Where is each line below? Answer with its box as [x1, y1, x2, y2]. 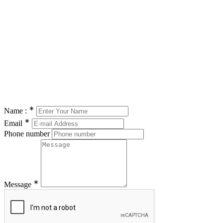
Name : [4, 107, 29, 115]
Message [4, 180, 33, 189]
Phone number [4, 129, 50, 138]
